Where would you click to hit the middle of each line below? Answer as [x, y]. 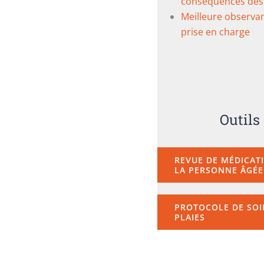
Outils [240, 120]
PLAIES [189, 217]
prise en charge [215, 32]
